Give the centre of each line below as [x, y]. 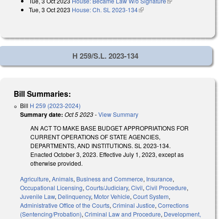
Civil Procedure [166, 188]
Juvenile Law [37, 197]
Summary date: [42, 114]
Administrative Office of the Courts [65, 205]
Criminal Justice [134, 205]
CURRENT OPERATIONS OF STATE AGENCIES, [95, 136]
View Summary [118, 114]
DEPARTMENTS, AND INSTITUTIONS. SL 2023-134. [100, 145]
